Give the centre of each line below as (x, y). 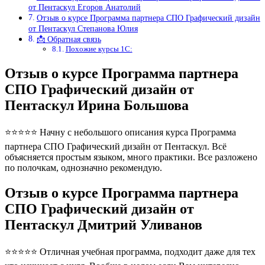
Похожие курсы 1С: (99, 49)
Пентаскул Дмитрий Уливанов (104, 224)
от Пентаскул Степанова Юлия (83, 29)
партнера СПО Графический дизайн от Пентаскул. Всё (116, 147)
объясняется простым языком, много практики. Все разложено (131, 157)
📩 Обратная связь (69, 39)
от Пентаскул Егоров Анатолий (85, 7)
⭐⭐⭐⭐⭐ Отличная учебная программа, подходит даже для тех (130, 251)
